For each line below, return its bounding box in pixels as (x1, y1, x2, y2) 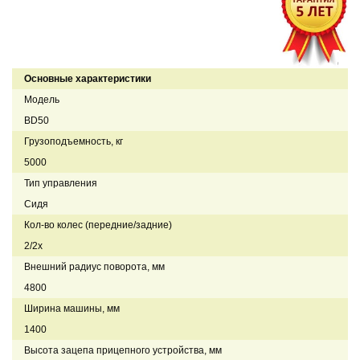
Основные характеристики (24, 72, 151, 84)
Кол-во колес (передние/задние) (24, 219, 172, 231)
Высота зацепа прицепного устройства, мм (24, 344, 222, 356)
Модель (24, 93, 59, 105)
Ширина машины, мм (24, 302, 120, 314)
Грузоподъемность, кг (24, 135, 123, 147)
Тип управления (24, 177, 97, 189)
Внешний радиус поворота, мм (24, 260, 165, 272)
